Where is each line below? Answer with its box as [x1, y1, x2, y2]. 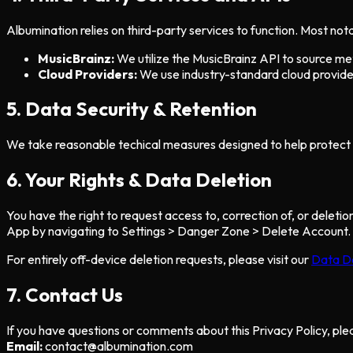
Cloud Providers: [38, 65, 137, 82]
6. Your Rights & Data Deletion [6, 168, 272, 192]
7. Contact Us [6, 283, 123, 307]
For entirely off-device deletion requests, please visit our [6, 251, 311, 268]
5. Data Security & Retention [6, 97, 257, 121]
